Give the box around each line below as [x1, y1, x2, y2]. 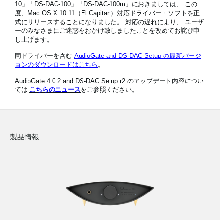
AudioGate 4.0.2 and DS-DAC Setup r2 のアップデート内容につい [15, 77, 204, 84]
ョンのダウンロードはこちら [15, 61, 98, 68]
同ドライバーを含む [15, 52, 74, 59]
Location [34, 51, 61, 58]
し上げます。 [15, 36, 53, 43]
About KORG [34, 105, 77, 113]
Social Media [34, 70, 74, 78]
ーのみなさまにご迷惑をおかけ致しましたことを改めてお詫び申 [15, 27, 200, 34]
